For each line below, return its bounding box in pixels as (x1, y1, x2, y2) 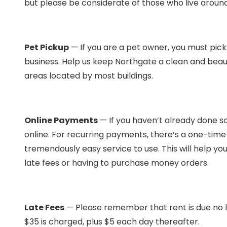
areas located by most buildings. (24, 70, 153, 82)
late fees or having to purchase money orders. (24, 157, 209, 169)
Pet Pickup (24, 42, 69, 54)
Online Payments (24, 115, 98, 127)
